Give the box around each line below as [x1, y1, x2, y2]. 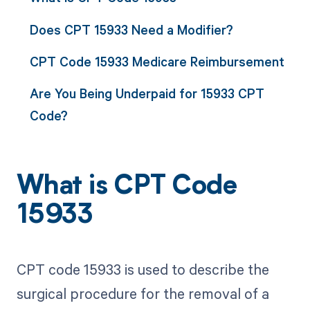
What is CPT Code [16, 174, 237, 201]
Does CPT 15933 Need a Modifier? [29, 20, 233, 38]
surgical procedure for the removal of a [16, 284, 269, 304]
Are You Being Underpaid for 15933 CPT [29, 84, 264, 102]
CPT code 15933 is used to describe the [16, 259, 269, 280]
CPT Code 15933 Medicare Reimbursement [29, 52, 284, 70]
